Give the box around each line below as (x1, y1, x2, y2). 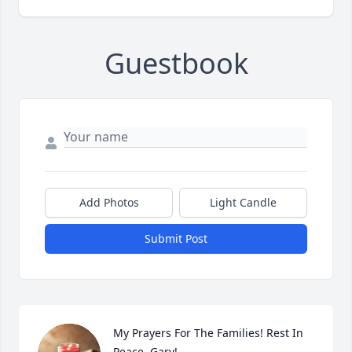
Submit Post (145, 231, 207, 247)
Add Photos (79, 195, 139, 211)
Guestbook (104, 44, 248, 83)
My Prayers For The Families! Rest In (113, 325, 303, 341)
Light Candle (210, 195, 277, 211)
